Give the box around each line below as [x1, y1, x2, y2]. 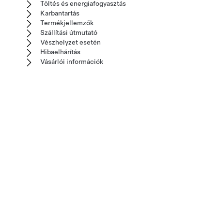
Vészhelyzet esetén [40, 38, 101, 46]
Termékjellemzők [40, 19, 93, 27]
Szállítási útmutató [40, 29, 97, 36]
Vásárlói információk [40, 58, 103, 65]
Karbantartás [40, 9, 79, 17]
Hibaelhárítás [40, 48, 80, 56]
